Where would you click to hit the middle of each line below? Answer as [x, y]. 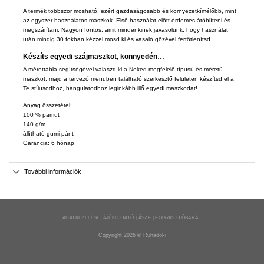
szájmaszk [92, 56]
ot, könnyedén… [137, 56]
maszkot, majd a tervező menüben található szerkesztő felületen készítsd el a [128, 78]
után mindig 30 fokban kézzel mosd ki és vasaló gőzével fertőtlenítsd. [117, 39]
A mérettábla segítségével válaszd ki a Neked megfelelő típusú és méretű [123, 69]
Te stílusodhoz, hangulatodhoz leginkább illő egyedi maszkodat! [110, 88]
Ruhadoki [154, 235]
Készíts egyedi [48, 56]
